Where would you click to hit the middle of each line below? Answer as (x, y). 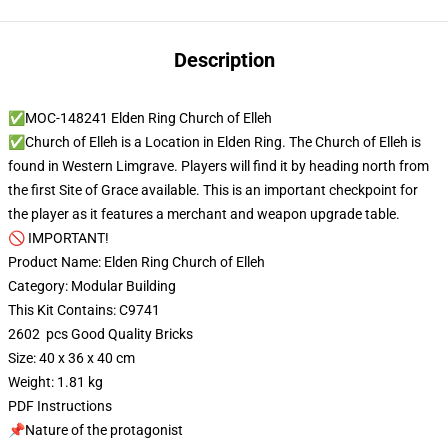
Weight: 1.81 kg (55, 382)
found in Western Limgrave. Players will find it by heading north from (218, 166)
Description (224, 60)
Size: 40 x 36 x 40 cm (71, 358)
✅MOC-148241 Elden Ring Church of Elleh (140, 118)
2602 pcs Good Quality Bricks (100, 334)
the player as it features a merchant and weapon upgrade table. (204, 214)
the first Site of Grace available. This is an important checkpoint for (213, 190)
